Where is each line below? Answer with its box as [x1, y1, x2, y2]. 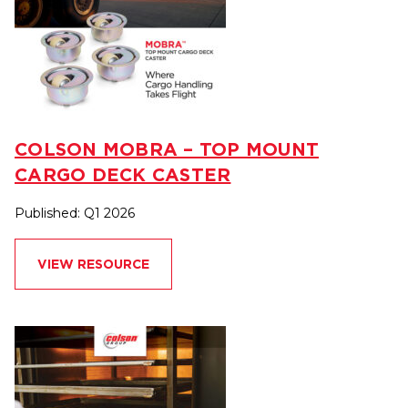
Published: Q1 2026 [15, 205, 135, 222]
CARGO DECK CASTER [15, 164, 231, 186]
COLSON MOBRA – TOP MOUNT [15, 138, 319, 160]
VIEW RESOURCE [37, 257, 149, 272]
